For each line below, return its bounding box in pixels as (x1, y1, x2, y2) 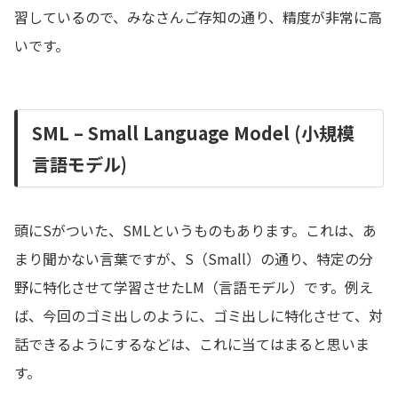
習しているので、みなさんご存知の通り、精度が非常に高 (14, 6, 382, 28)
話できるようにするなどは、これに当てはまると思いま (14, 333, 370, 355)
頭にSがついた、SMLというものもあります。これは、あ (14, 219, 377, 242)
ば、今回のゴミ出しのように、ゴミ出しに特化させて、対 (14, 305, 383, 327)
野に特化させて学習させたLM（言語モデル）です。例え (14, 276, 373, 298)
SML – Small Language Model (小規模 (32, 120, 354, 147)
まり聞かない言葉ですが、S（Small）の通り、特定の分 (14, 248, 373, 270)
